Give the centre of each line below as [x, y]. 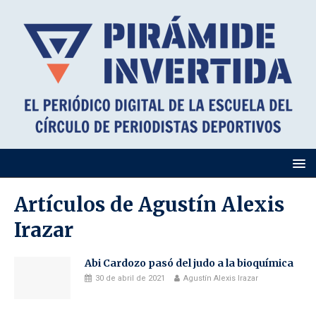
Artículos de [76, 205]
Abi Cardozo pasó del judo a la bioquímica [189, 263]
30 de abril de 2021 [130, 278]
